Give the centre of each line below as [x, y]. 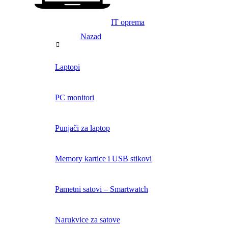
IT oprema [128, 22]
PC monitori [75, 97]
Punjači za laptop [82, 128]
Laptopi [67, 67]
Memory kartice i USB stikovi [103, 158]
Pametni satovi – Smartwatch [102, 189]
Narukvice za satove [88, 219]
